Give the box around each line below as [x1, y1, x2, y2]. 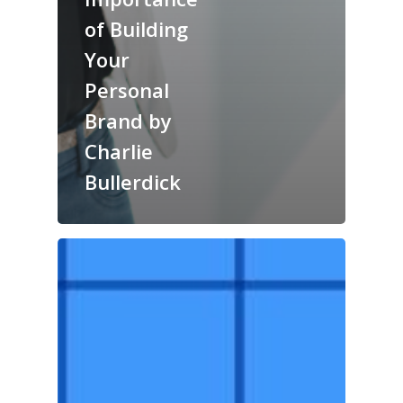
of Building [85, 15, 188, 43]
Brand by [85, 107, 172, 135]
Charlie [85, 138, 153, 166]
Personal [85, 76, 169, 104]
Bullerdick [85, 168, 186, 196]
